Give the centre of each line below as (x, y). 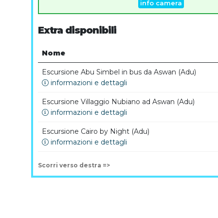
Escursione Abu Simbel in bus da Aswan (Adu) (119, 72)
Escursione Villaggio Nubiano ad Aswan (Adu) (118, 102)
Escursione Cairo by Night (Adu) (96, 132)
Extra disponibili (77, 30)
